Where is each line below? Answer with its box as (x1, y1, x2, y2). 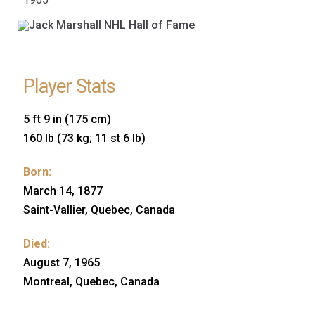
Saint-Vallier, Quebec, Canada (23, 203, 175, 217)
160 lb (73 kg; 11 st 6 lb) (23, 131, 146, 146)
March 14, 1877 (23, 184, 103, 198)
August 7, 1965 (23, 256, 100, 270)
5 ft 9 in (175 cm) (23, 112, 111, 127)
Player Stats (23, 75, 116, 98)
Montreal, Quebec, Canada (23, 275, 160, 289)
